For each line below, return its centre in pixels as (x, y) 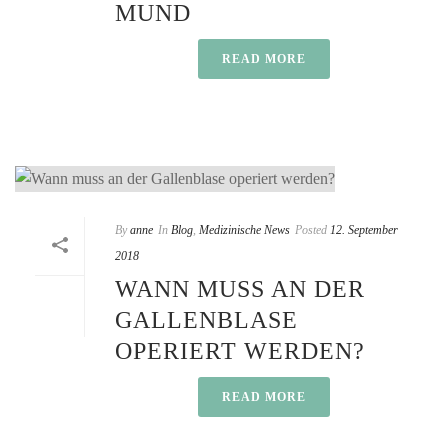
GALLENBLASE (206, 319)
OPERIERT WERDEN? (240, 350)
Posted (311, 229)
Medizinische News (244, 229)
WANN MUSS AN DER (240, 288)
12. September (364, 229)
